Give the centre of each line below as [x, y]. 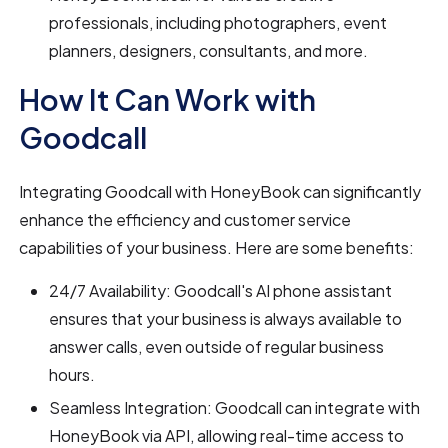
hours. [72, 374]
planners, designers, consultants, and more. [209, 50]
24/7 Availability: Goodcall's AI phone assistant [221, 290]
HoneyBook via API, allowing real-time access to [227, 435]
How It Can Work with [168, 98]
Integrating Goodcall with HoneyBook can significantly [220, 191]
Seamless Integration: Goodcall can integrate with [235, 407]
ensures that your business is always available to [226, 318]
